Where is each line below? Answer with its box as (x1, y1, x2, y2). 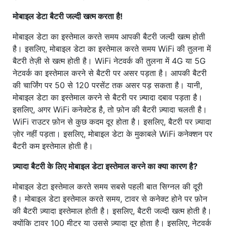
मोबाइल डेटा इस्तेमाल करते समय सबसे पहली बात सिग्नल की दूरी (13, 181, 203, 192)
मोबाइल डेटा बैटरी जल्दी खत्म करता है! (13, 11, 123, 21)
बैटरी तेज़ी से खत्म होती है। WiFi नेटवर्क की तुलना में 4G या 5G (13, 55, 206, 66)
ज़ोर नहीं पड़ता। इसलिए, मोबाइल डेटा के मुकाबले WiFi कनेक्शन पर (13, 128, 212, 139)
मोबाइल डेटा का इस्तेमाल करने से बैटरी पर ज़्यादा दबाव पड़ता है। (13, 92, 203, 102)
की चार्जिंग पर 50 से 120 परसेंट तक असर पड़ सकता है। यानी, (13, 80, 202, 90)
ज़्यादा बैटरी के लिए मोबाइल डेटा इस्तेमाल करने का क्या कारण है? (13, 161, 198, 171)
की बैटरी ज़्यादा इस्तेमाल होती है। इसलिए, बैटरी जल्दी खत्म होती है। (13, 205, 212, 216)
